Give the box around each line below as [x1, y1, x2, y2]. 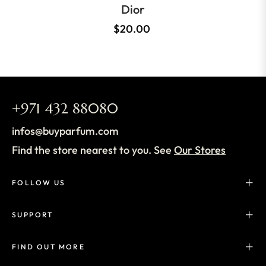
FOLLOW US [12, 178, 66, 188]
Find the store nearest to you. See [12, 143, 174, 157]
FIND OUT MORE [12, 242, 85, 252]
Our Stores [174, 143, 226, 157]
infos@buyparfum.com [12, 124, 119, 138]
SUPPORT [12, 210, 53, 220]
